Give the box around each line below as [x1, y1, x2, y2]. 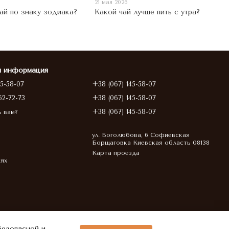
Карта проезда [92, 149, 140, 156]
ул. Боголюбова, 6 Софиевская [92, 131, 190, 139]
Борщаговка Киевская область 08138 [92, 139, 210, 146]
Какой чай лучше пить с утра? [95, 7, 200, 16]
